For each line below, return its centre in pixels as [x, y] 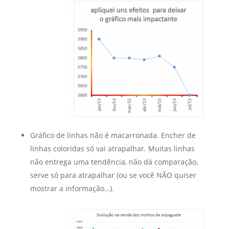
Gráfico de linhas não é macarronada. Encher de [113, 135]
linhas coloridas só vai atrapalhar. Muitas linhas [112, 148]
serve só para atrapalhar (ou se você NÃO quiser [113, 175]
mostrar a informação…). [72, 188]
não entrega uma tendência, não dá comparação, [114, 162]
